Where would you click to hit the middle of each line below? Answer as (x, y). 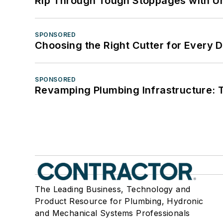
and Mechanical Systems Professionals (112, 213)
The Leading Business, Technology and (113, 189)
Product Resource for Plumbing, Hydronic (119, 201)
